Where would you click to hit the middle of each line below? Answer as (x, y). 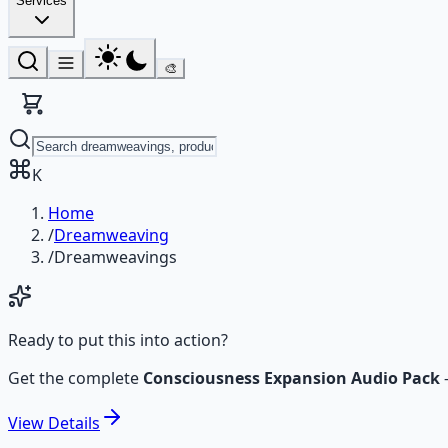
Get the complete (75, 378)
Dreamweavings (115, 257)
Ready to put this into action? (118, 340)
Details (74, 423)
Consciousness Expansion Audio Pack (291, 378)
